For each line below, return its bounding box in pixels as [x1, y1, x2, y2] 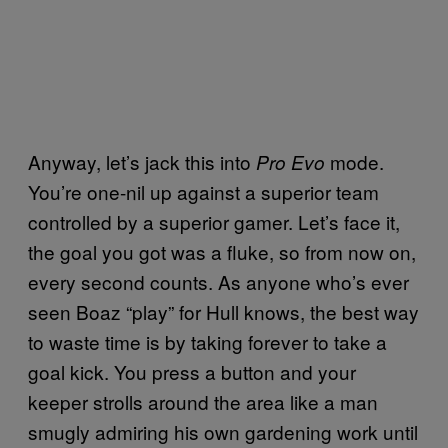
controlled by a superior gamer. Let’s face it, [28, 207, 400, 235]
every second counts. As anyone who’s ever [28, 267, 409, 295]
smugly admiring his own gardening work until [28, 417, 418, 445]
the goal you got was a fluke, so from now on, [28, 237, 416, 265]
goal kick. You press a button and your [28, 357, 356, 385]
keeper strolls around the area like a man [28, 387, 378, 415]
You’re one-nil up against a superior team [28, 177, 379, 205]
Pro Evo [256, 148, 325, 175]
